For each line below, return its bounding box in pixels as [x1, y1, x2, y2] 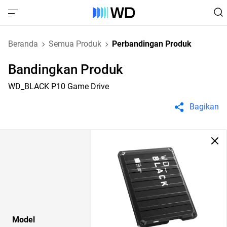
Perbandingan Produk [112, 39, 192, 49]
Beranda [8, 39, 38, 49]
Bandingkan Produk [8, 62, 123, 77]
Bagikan [190, 102, 219, 111]
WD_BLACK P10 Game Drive [8, 82, 109, 91]
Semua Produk [49, 39, 101, 49]
